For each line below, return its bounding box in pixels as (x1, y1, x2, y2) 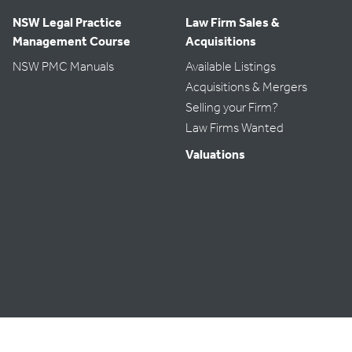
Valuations (185, 147, 245, 163)
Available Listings (185, 59, 276, 75)
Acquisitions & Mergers (185, 79, 307, 95)
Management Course (13, 34, 130, 49)
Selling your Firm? (185, 100, 278, 115)
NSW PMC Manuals (13, 59, 114, 75)
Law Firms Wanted (185, 120, 284, 136)
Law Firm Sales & (185, 15, 280, 31)
